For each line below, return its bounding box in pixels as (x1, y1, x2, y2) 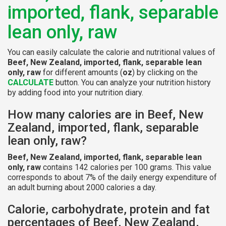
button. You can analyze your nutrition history (53, 77, 211, 87)
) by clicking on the (132, 67, 198, 77)
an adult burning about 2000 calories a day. (8, 182, 156, 192)
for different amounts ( (41, 67, 123, 77)
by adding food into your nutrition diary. (8, 87, 143, 97)
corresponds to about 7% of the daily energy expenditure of (8, 172, 217, 182)
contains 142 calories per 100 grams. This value (41, 162, 211, 172)
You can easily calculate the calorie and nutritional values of (8, 47, 215, 57)
